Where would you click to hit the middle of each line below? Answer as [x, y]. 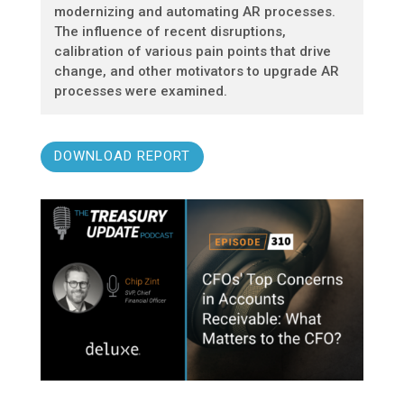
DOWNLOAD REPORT [122, 156]
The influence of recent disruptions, [170, 31]
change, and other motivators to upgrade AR [196, 71]
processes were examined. [140, 91]
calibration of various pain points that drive [192, 51]
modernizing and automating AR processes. [194, 11]
